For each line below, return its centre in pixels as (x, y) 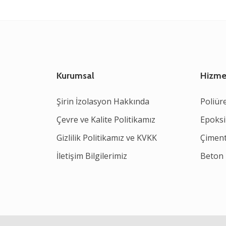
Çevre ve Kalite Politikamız (106, 120)
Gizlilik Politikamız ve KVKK (107, 138)
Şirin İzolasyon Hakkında (103, 101)
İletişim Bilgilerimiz (92, 156)
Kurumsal (75, 76)
